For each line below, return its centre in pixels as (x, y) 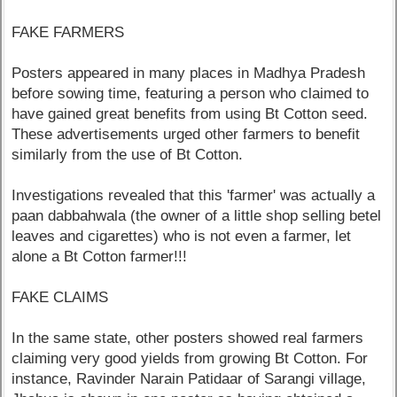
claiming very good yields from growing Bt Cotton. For (190, 358)
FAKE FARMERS (68, 32)
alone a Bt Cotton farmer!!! (100, 256)
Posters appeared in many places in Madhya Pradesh (189, 73)
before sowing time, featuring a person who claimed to (191, 93)
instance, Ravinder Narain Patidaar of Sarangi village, (189, 378)
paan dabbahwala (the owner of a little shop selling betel (197, 215)
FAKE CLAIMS (60, 297)
